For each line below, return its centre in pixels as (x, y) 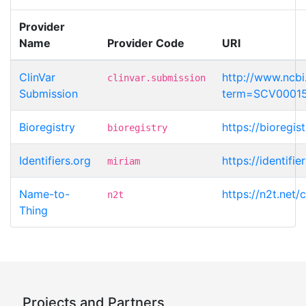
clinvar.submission (156, 78)
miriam (124, 161)
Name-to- (44, 194)
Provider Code (146, 43)
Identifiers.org (55, 160)
